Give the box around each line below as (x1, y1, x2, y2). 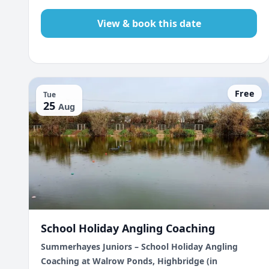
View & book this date (97, 17, 201, 30)
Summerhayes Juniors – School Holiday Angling (41, 241, 238, 252)
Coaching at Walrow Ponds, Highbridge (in (41, 255, 217, 267)
